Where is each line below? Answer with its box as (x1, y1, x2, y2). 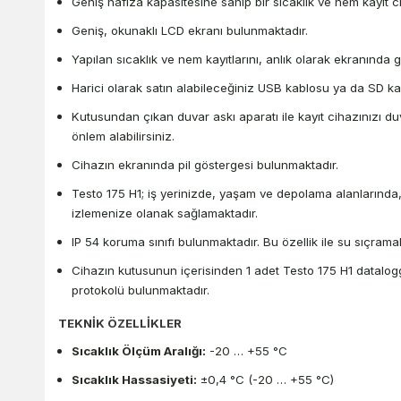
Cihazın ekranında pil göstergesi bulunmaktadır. (72, 158, 338, 173)
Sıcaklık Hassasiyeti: (72, 372, 197, 388)
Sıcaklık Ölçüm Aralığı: (72, 344, 206, 359)
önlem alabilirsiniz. (72, 129, 175, 144)
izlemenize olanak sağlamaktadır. (72, 206, 258, 221)
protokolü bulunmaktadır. (72, 283, 209, 298)
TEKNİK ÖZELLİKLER (58, 316, 182, 331)
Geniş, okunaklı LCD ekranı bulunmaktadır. (72, 23, 308, 38)
